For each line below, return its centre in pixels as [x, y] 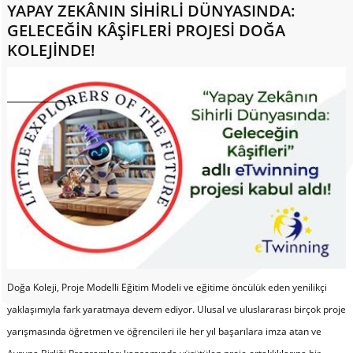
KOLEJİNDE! [51, 50]
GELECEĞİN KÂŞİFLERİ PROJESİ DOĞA [146, 31]
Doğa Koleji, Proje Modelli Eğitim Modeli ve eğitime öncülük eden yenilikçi [167, 287]
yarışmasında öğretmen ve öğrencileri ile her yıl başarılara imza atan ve [164, 331]
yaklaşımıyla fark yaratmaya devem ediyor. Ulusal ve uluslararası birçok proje [176, 309]
